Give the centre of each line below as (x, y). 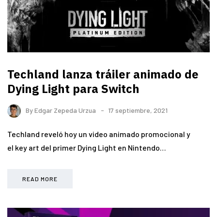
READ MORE (40, 179)
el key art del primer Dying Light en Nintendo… (87, 148)
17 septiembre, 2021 (138, 110)
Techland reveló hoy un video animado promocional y (99, 134)
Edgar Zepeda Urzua (65, 110)
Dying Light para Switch (73, 88)
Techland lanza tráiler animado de (103, 74)
